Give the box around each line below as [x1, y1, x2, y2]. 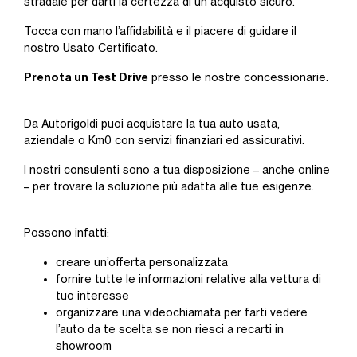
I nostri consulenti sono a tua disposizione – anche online [24, 163, 330, 176]
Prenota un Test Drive [24, 70, 148, 84]
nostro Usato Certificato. [24, 41, 158, 54]
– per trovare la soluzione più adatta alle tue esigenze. [24, 180, 314, 193]
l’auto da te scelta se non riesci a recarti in [56, 323, 284, 335]
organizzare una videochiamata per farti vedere [56, 306, 308, 319]
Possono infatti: [24, 226, 109, 239]
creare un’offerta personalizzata [56, 256, 228, 269]
